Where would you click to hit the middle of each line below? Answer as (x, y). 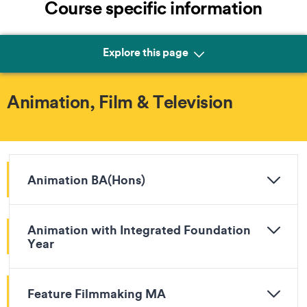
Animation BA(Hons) (86, 180)
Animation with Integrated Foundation (139, 230)
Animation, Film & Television (120, 101)
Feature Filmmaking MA (97, 293)
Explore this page (147, 51)
